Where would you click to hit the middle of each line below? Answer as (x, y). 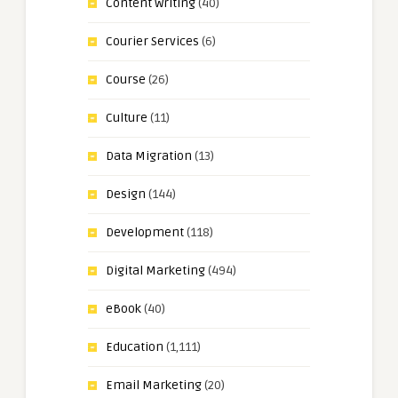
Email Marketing (154, 386)
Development (145, 233)
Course (126, 80)
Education (135, 347)
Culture (127, 118)
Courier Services (152, 42)
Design (126, 195)
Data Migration (149, 156)
